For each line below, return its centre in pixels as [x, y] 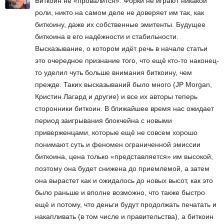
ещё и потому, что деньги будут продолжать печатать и [126, 204]
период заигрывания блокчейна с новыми [103, 120]
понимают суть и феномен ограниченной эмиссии [118, 144]
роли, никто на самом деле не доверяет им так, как [119, 12]
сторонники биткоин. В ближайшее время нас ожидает [124, 108]
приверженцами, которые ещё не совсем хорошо [116, 132]
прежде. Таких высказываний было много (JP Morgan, [123, 84]
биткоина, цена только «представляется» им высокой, [124, 156]
